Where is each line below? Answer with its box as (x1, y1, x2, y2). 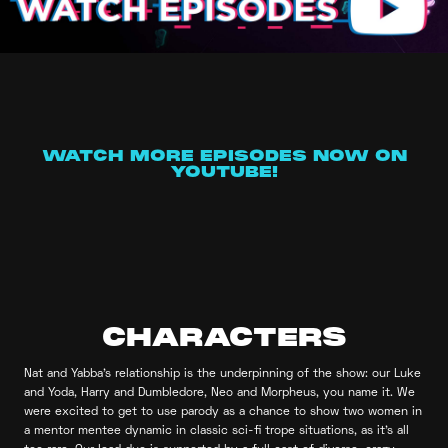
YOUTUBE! (170, 164, 278, 183)
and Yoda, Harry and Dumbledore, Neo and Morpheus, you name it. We (24, 388, 415, 400)
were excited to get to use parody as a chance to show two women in (24, 407, 422, 419)
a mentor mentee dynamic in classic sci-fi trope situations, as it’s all (24, 426, 409, 438)
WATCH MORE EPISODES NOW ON (41, 148, 407, 167)
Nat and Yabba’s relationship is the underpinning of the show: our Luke (24, 369, 421, 381)
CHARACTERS (101, 324, 347, 355)
